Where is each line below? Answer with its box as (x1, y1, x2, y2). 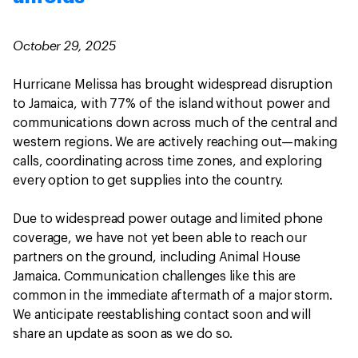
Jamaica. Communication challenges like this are (13, 269, 296, 283)
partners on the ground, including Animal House (13, 250, 301, 264)
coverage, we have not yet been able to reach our (13, 231, 308, 245)
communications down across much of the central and (13, 116, 337, 129)
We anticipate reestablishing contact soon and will (13, 308, 311, 321)
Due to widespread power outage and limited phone (13, 212, 324, 225)
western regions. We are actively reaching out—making (13, 135, 337, 149)
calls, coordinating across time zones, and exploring (13, 154, 322, 168)
